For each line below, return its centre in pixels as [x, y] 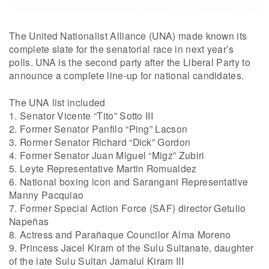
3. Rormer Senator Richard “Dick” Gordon [100, 142]
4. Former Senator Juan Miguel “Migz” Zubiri [107, 155]
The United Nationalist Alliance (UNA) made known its [128, 35]
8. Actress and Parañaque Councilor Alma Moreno [120, 234]
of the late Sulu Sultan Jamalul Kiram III [96, 261]
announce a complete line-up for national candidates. [127, 75]
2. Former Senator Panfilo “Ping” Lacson [98, 129]
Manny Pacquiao [47, 195]
